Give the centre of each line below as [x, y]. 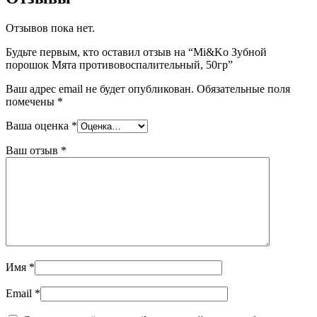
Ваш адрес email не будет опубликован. [100, 88]
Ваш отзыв [33, 150]
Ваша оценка [39, 125]
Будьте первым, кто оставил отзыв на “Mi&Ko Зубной [136, 52]
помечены [31, 101]
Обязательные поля [243, 88]
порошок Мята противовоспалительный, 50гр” [119, 64]
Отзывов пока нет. [50, 28]
